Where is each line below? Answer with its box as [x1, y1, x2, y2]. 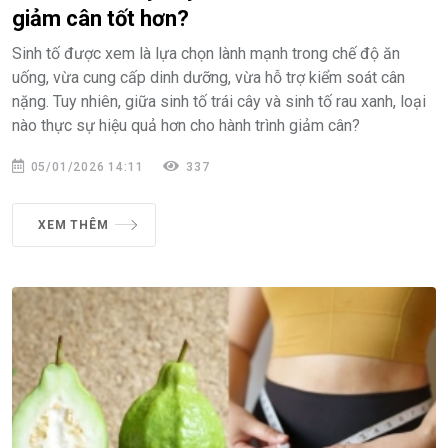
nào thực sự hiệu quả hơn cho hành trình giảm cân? [12, 115, 360, 135]
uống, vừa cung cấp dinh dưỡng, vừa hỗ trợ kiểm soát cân [12, 67, 405, 87]
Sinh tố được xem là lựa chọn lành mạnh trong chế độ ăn [12, 43, 400, 63]
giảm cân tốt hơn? [12, 5, 189, 31]
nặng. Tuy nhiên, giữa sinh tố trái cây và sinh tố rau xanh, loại [12, 91, 426, 111]
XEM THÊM [38, 217, 109, 232]
